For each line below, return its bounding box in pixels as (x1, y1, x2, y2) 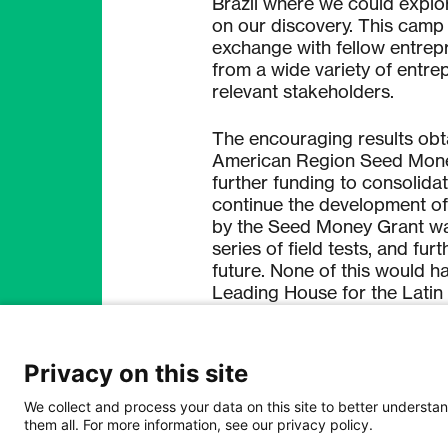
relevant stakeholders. (212, 79, 394, 102)
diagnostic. (212, 346, 302, 369)
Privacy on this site (24, 359, 248, 388)
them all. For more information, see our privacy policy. (24, 415, 373, 433)
